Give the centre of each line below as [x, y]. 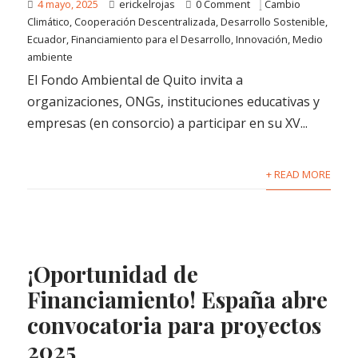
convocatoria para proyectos [175, 325]
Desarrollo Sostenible [273, 22]
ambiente [50, 57]
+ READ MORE [298, 175]
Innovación [262, 40]
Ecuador [47, 40]
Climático [49, 22]
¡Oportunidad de [113, 274]
